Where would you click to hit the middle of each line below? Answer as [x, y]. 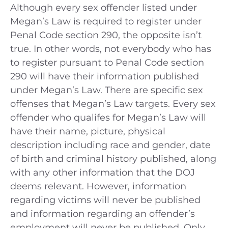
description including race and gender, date [110, 145]
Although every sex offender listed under [104, 8]
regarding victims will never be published [105, 200]
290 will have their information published [105, 77]
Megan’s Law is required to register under [106, 22]
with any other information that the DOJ [103, 173]
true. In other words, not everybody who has [111, 49]
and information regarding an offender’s [103, 214]
